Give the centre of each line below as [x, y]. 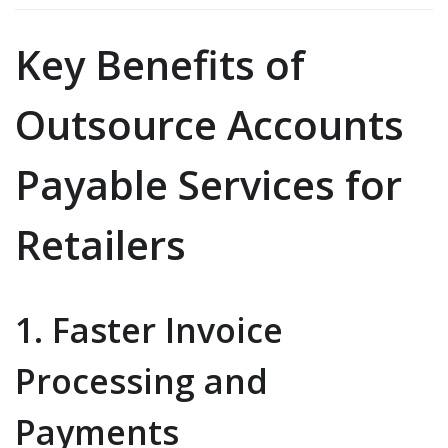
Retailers [100, 245]
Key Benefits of [160, 65]
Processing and [141, 381]
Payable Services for [208, 185]
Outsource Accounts [209, 125]
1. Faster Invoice [149, 330]
